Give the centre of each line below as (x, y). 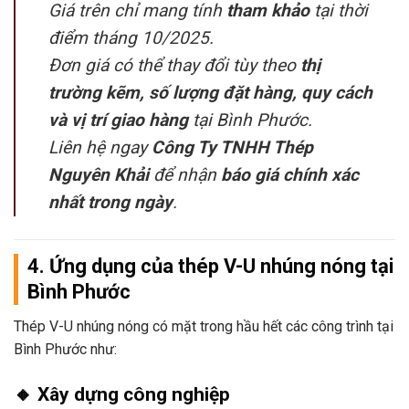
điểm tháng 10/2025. (131, 38)
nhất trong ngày (110, 203)
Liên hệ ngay (100, 148)
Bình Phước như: (65, 350)
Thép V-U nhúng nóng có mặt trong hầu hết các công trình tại (204, 327)
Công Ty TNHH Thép (232, 148)
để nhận (185, 175)
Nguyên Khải (99, 175)
